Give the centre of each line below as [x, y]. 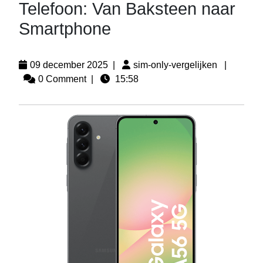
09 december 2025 [69, 65]
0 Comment [62, 79]
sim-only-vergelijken [175, 65]
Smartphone [65, 29]
